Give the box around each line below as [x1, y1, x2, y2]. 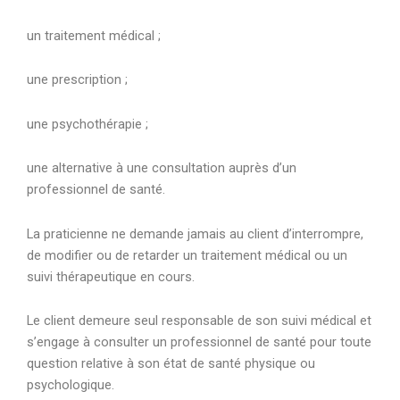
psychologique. [27, 377, 114, 394]
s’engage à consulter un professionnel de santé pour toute [27, 334, 371, 351]
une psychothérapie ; [27, 115, 148, 132]
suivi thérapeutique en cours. [27, 268, 195, 285]
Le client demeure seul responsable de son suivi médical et [27, 312, 371, 329]
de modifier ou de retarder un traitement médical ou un [27, 246, 347, 263]
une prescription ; [27, 71, 128, 88]
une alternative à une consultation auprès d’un [27, 160, 296, 177]
